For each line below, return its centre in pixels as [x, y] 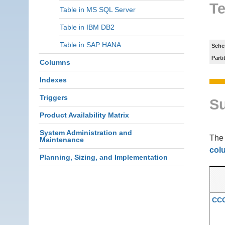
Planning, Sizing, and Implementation [104, 157]
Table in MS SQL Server [98, 10]
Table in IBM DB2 [87, 27]
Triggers [54, 97]
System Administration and [86, 133]
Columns [55, 62]
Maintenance [62, 140]
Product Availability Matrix [84, 115]
